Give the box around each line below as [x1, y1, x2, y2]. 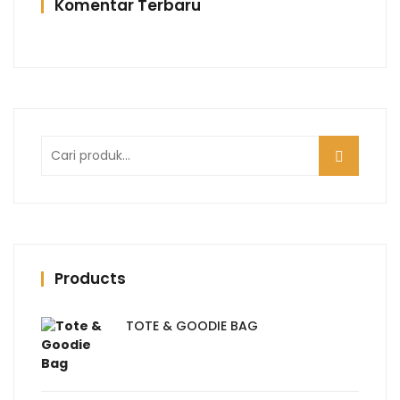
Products [54, 267, 126, 289]
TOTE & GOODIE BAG [126, 316, 258, 335]
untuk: [40, 155, 82, 177]
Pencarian [40, 134, 112, 155]
